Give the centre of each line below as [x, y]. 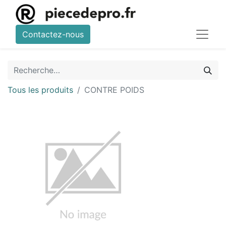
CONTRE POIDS [114, 90]
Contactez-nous [53, 34]
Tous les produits [40, 90]
